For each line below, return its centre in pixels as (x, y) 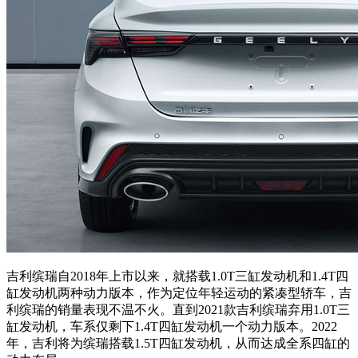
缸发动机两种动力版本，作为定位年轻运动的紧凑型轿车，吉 (179, 292)
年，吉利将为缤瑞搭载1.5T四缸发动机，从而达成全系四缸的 (178, 343)
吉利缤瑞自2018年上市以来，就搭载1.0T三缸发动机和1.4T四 (177, 276)
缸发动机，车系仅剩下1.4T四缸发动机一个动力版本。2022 (172, 326)
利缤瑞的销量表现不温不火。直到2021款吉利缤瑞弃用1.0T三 (178, 309)
